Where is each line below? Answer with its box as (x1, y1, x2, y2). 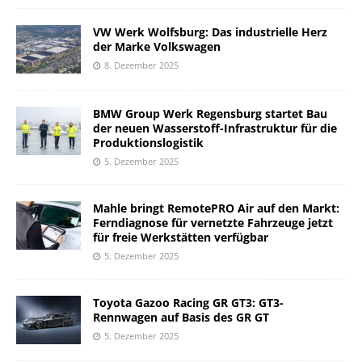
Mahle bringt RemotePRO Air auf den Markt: (93, 200, 339, 217)
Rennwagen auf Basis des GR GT (93, 309, 269, 326)
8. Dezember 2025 (104, 59, 179, 72)
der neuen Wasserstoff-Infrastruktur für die (93, 120, 337, 137)
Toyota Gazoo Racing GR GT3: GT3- (93, 295, 284, 311)
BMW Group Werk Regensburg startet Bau (93, 106, 327, 122)
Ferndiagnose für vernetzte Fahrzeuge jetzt (93, 215, 333, 231)
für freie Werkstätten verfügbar (93, 229, 268, 246)
